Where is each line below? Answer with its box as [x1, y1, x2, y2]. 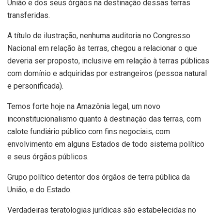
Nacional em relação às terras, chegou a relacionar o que [7, 43, 197, 53]
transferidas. [7, 10, 50, 20]
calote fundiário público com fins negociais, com [7, 126, 170, 136]
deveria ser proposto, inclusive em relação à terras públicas [7, 56, 209, 65]
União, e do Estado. [7, 185, 72, 194]
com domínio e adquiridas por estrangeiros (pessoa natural [7, 68, 207, 78]
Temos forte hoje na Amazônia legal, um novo [7, 101, 160, 111]
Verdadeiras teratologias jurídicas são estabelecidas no [7, 205, 196, 215]
